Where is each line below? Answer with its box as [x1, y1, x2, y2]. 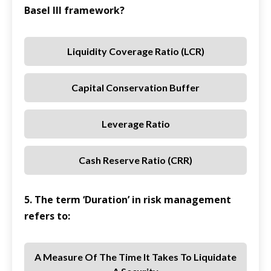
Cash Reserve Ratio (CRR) [79, 154, 192, 166]
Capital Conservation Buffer [71, 82, 200, 94]
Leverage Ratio [101, 118, 170, 130]
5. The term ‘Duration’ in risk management [24, 193, 231, 207]
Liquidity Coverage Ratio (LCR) [67, 45, 204, 57]
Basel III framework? [24, 4, 125, 18]
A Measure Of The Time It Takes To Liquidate [34, 251, 237, 263]
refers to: [24, 209, 70, 223]
